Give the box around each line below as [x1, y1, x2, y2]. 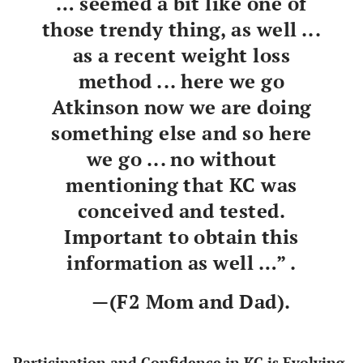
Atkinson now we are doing [51, 93, 312, 120]
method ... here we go [78, 67, 285, 94]
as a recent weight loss [72, 41, 291, 68]
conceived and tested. [77, 197, 286, 224]
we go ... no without [86, 145, 277, 172]
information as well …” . [66, 249, 297, 275]
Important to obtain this [64, 223, 299, 250]
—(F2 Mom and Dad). [72, 288, 291, 314]
